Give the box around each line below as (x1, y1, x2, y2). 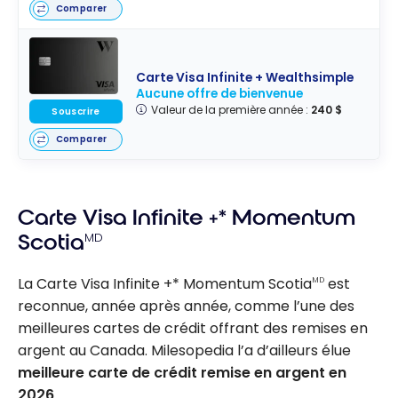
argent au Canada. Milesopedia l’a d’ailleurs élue (18, 339, 351, 361)
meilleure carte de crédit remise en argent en (18, 362, 346, 383)
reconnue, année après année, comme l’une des (18, 295, 354, 316)
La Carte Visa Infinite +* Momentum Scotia (18, 273, 312, 294)
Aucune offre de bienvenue (136, 85, 304, 103)
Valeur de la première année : (150, 102, 311, 118)
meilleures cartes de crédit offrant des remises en (18, 317, 368, 338)
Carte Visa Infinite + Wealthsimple (136, 69, 354, 87)
